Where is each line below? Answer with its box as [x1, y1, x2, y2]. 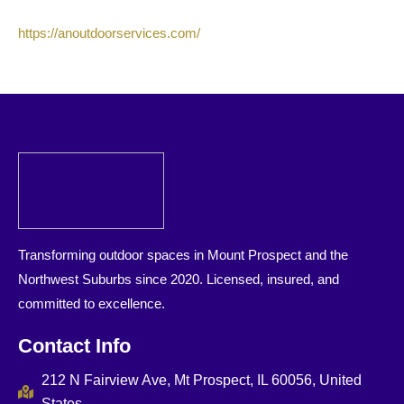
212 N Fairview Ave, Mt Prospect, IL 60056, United [41, 372, 363, 388]
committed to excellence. [18, 296, 165, 312]
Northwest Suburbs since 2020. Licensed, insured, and [18, 271, 339, 288]
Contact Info [18, 334, 131, 357]
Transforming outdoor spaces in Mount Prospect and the [18, 247, 348, 263]
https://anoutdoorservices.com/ [18, 26, 200, 41]
